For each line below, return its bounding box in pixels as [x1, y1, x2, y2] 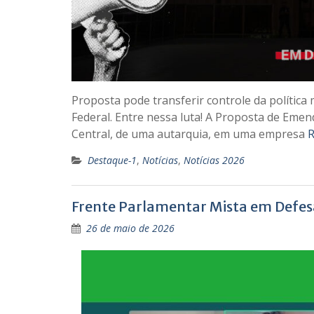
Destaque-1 [88, 153, 137, 168]
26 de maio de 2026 [86, 221, 175, 235]
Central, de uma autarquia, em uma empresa [71, 126, 308, 142]
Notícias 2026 [184, 153, 245, 168]
